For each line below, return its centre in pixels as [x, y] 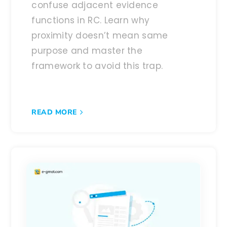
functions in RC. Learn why [91, 21]
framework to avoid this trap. [97, 66]
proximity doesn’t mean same [100, 36]
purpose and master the [87, 51]
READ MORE [54, 112]
